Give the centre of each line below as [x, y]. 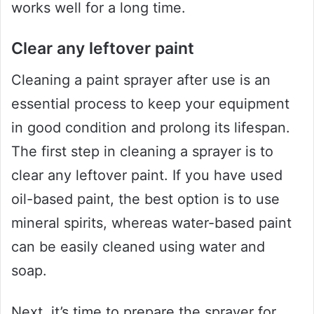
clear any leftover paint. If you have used [147, 175]
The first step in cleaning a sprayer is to [142, 151]
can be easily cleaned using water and [138, 246]
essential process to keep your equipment [150, 103]
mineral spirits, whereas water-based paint [151, 223]
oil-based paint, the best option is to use [145, 199]
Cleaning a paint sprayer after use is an [141, 80]
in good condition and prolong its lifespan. [151, 127]
